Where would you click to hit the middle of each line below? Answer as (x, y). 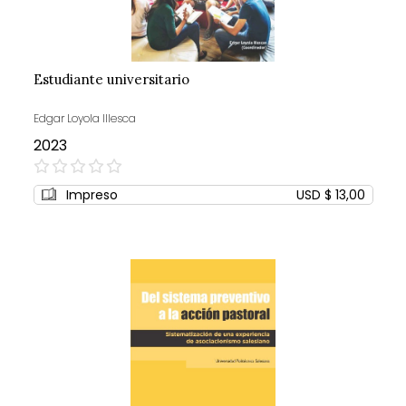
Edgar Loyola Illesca (84, 118)
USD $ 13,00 (330, 194)
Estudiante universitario (111, 79)
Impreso (92, 194)
